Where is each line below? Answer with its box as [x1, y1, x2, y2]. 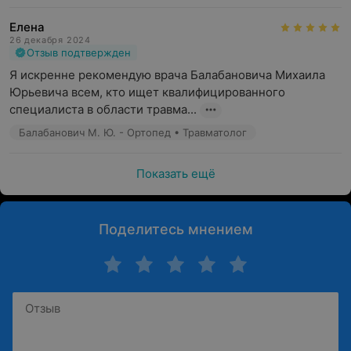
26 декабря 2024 [9, 34, 91, 45]
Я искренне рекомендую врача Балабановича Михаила [9, 67, 325, 82]
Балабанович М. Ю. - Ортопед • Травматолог [19, 126, 247, 139]
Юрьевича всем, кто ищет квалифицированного [9, 85, 285, 100]
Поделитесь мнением [98, 221, 253, 237]
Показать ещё [136, 166, 215, 181]
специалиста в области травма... [9, 102, 197, 117]
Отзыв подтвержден [27, 46, 131, 59]
